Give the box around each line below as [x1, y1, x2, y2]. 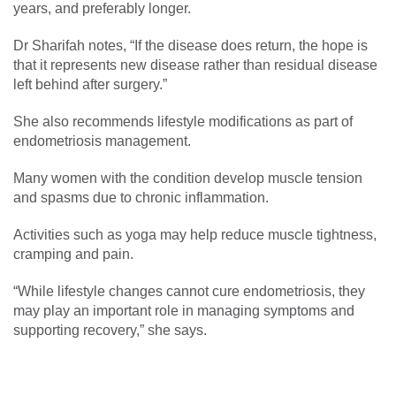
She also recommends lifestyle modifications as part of [13, 113, 353, 129]
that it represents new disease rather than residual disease [13, 57, 377, 72]
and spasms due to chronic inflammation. [13, 189, 269, 205]
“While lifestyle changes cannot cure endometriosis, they [13, 283, 365, 299]
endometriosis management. [13, 133, 191, 148]
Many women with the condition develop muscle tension [13, 170, 362, 186]
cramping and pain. [13, 246, 133, 262]
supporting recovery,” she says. [13, 322, 207, 338]
